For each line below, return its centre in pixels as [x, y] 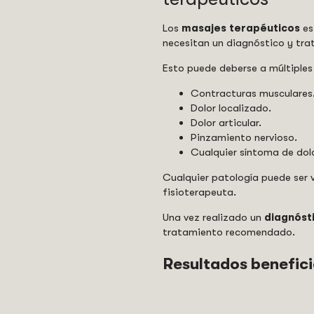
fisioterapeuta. [199, 192]
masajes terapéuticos [242, 28]
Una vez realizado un [213, 217]
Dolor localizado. [231, 108]
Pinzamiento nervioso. [244, 137]
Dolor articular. [226, 123]
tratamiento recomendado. [229, 232]
